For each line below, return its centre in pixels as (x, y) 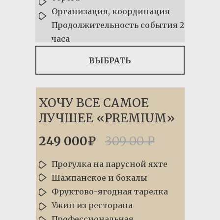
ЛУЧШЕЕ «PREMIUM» (107, 118)
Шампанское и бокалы (99, 178)
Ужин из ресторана (92, 205)
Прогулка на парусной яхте (110, 164)
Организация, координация (111, 11)
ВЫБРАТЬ (110, 60)
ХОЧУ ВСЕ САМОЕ (94, 103)
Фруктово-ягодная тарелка (110, 192)
